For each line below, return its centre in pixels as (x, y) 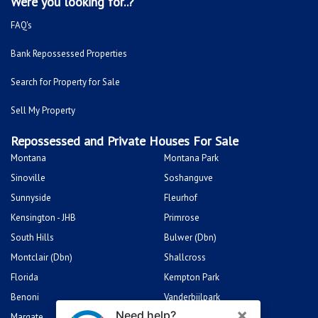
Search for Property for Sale (65, 82)
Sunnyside (31, 198)
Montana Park (191, 158)
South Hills (32, 238)
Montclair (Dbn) (42, 258)
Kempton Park (192, 278)
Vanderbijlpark (192, 297)
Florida (24, 278)
